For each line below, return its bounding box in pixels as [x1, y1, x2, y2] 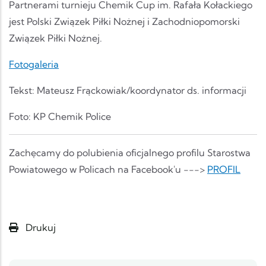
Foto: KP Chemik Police [9, 110, 111, 123]
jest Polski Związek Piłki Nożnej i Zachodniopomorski [9, 15, 240, 28]
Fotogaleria [9, 58, 59, 71]
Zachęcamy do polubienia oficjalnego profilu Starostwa [9, 147, 251, 159]
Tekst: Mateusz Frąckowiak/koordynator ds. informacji [9, 84, 246, 97]
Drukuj [23, 221, 56, 234]
